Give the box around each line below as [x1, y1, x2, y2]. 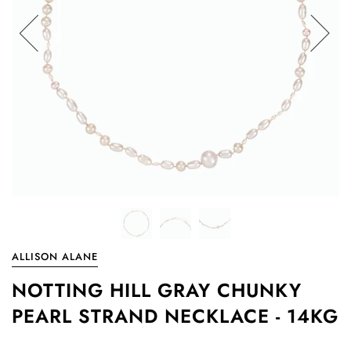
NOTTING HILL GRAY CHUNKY [12, 277, 302, 304]
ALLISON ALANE [12, 249, 98, 264]
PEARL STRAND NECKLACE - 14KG [12, 302, 338, 330]
